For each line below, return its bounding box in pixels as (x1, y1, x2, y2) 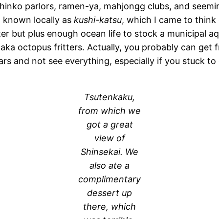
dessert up (87, 187, 132, 198)
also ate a (89, 160, 130, 171)
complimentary (78, 174, 141, 184)
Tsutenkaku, (84, 91, 135, 102)
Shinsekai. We (81, 146, 138, 157)
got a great (86, 119, 133, 130)
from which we (78, 105, 141, 116)
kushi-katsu (74, 14, 122, 25)
